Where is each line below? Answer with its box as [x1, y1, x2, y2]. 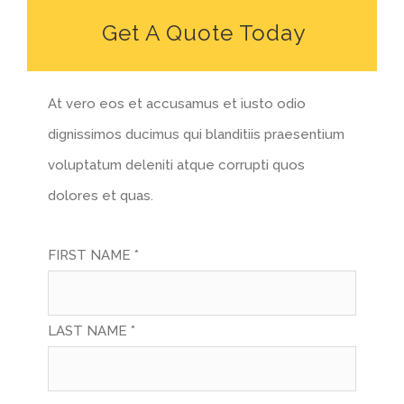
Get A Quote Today [101, 20, 306, 47]
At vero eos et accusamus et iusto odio [48, 96, 307, 113]
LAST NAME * [48, 323, 136, 340]
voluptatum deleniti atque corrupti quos [48, 157, 306, 174]
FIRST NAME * [48, 247, 140, 264]
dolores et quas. [48, 188, 154, 205]
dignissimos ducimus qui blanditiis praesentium [48, 126, 345, 143]
